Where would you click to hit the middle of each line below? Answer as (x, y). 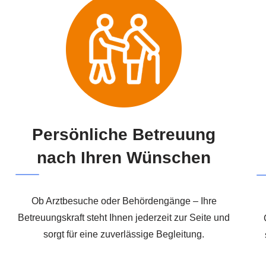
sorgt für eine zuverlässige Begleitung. (124, 234)
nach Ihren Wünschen (124, 157)
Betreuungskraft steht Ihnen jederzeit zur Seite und (124, 217)
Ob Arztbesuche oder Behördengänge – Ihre (124, 201)
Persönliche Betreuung (124, 134)
